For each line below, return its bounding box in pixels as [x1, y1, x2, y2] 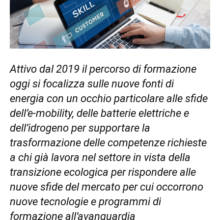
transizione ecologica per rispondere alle [10, 166, 196, 179]
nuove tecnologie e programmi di [10, 195, 161, 208]
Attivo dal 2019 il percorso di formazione [10, 63, 196, 76]
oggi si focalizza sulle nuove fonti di [10, 78, 174, 90]
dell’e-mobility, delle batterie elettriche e [10, 107, 189, 120]
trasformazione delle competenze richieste [10, 137, 207, 149]
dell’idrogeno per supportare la [10, 122, 150, 135]
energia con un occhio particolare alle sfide [10, 92, 208, 105]
